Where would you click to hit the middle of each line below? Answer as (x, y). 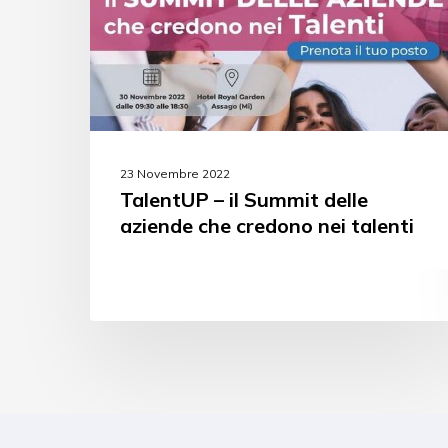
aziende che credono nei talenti (267, 226)
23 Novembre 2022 (175, 174)
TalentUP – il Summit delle (244, 200)
